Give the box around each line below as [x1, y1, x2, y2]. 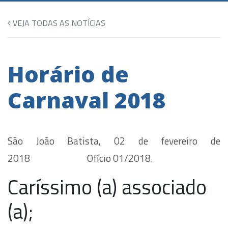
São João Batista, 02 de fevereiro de [8, 133, 220, 148]
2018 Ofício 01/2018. [8, 150, 153, 165]
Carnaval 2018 [8, 84, 165, 115]
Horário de [8, 59, 129, 89]
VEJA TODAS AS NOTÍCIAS [11, 16, 105, 29]
